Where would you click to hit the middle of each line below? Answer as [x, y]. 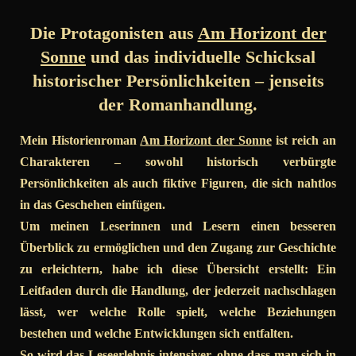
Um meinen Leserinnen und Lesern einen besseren [178, 226]
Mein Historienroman [80, 141]
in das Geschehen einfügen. [93, 205]
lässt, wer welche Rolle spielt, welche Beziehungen [178, 312]
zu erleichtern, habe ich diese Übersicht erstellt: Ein [178, 269]
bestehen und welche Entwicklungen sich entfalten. [157, 334]
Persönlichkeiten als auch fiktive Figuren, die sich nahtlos [178, 184]
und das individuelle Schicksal [201, 57]
